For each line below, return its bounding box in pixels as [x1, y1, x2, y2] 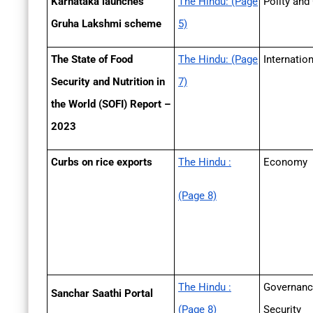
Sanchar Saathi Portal [51, 287, 153, 300]
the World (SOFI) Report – [51, 98, 170, 111]
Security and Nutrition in [51, 75, 165, 89]
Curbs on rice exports [51, 156, 152, 169]
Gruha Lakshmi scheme [51, 17, 161, 31]
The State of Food [51, 53, 133, 66]
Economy [263, 156, 307, 169]
